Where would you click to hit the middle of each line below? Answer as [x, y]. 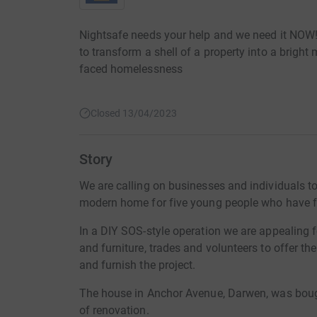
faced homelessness [131, 69]
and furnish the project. [137, 265]
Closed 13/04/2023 [133, 113]
